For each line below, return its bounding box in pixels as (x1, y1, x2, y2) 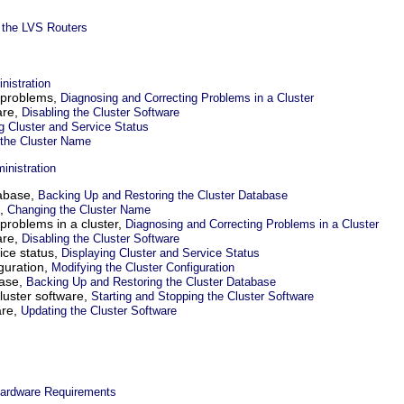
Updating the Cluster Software (21, 304, 177, 318)
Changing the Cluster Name (7, 203, 151, 217)
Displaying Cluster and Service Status (61, 246, 260, 261)
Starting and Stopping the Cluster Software (91, 289, 314, 304)
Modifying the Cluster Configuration (51, 261, 234, 275)
